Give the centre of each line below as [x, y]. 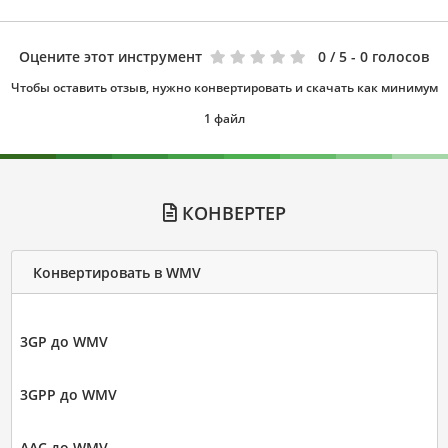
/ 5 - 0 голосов [379, 57]
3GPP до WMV [68, 395]
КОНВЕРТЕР [231, 213]
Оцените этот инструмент [110, 57]
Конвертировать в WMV [116, 272]
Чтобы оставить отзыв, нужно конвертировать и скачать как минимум [224, 88]
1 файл [224, 119]
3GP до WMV [63, 342]
